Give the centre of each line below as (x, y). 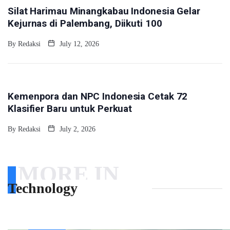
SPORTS (34, 81)
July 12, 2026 (78, 44)
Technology (43, 188)
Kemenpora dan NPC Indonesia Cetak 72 (98, 96)
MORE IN (69, 174)
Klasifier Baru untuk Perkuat (70, 108)
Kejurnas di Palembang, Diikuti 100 (85, 23)
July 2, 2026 (76, 129)
